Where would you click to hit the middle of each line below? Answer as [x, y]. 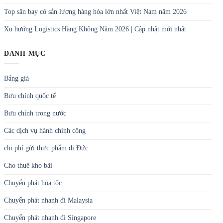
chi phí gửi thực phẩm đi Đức [46, 148]
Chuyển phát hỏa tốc [33, 183]
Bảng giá [16, 79]
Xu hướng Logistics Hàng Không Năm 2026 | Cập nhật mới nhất [95, 29]
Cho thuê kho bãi [28, 166]
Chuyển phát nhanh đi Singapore [50, 218]
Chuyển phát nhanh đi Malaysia [48, 201]
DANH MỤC [25, 53]
